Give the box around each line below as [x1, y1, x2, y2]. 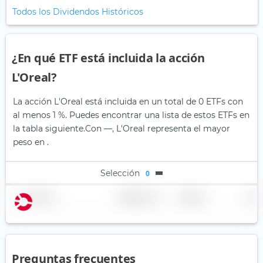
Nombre [27, 193, 49, 201]
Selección [100, 167, 140, 178]
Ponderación [117, 193, 151, 201]
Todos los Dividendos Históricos [12, 6, 143, 18]
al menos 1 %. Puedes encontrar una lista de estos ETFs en [13, 110, 249, 121]
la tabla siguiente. [13, 123, 85, 134]
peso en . [13, 137, 49, 148]
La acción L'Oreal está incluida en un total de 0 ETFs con [13, 96, 243, 107]
